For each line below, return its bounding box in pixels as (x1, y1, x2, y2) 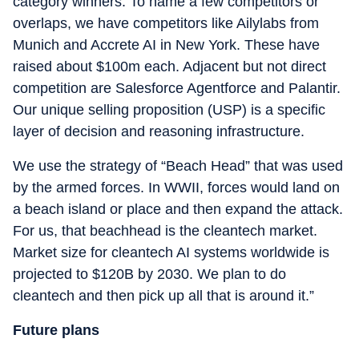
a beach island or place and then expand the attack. (13, 201, 343, 217)
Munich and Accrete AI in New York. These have (13, 37, 320, 53)
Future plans (13, 322, 99, 338)
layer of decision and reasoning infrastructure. (13, 123, 305, 139)
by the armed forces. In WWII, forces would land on (13, 179, 340, 196)
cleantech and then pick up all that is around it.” (13, 288, 314, 304)
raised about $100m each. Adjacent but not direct (13, 58, 326, 75)
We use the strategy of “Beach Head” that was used (13, 158, 343, 174)
